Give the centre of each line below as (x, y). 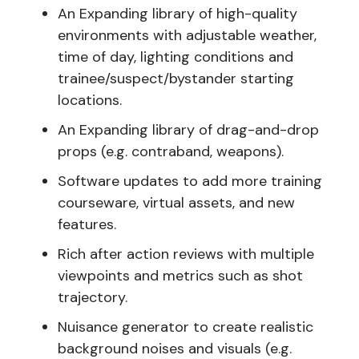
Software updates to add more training (190, 181)
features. (87, 224)
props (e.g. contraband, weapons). (171, 151)
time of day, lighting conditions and (175, 56)
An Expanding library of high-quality (177, 13)
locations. (90, 100)
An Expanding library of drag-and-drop (188, 129)
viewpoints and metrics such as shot (180, 275)
